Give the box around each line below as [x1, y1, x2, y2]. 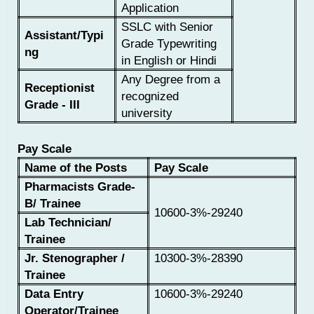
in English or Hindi [121, 53, 217, 68]
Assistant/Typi [25, 28, 104, 43]
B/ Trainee [25, 196, 81, 211]
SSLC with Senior [121, 20, 214, 34]
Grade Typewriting [121, 36, 217, 51]
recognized [121, 89, 179, 104]
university [121, 106, 173, 121]
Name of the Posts [25, 161, 128, 175]
